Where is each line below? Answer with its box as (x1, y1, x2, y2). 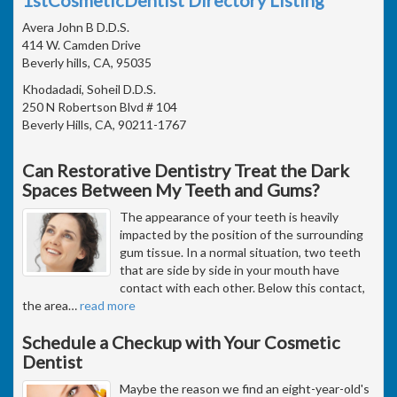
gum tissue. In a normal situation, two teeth (120, 244, 361, 260)
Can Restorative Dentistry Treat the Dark (22, 159, 349, 181)
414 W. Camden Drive (22, 36, 141, 52)
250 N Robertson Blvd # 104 (22, 98, 177, 114)
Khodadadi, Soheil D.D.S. (22, 81, 156, 97)
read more (80, 297, 136, 313)
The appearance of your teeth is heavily (120, 208, 339, 224)
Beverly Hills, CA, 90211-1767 (22, 116, 186, 132)
